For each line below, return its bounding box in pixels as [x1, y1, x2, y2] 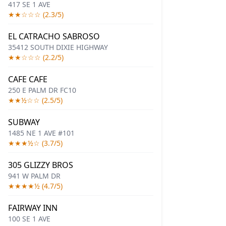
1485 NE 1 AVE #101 [8, 128, 75, 138]
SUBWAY [8, 117, 40, 128]
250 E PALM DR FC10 [8, 85, 76, 95]
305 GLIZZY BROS [8, 159, 73, 171]
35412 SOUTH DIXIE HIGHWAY [8, 42, 108, 52]
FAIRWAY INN [8, 202, 58, 213]
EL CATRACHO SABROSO [8, 31, 100, 42]
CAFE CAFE [8, 74, 47, 85]
